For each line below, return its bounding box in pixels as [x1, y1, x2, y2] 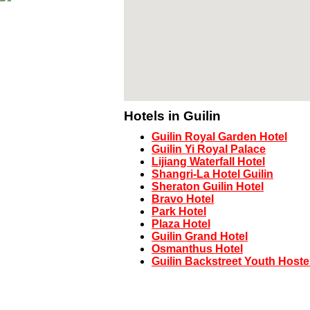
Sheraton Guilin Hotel [152, 181, 264, 193]
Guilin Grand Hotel [152, 230, 248, 243]
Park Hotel [152, 206, 206, 218]
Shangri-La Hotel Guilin [152, 168, 273, 181]
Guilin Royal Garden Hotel [152, 131, 287, 143]
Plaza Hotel [152, 218, 210, 230]
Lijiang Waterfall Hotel [152, 156, 265, 168]
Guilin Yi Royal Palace [152, 143, 266, 156]
